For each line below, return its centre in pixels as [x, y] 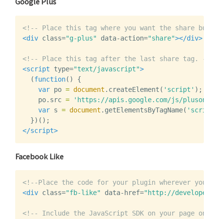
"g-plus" [81, 38]
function [50, 79]
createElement [134, 89]
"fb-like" [83, 193]
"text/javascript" [107, 69]
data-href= [124, 193]
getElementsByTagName [144, 110]
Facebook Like [40, 156]
